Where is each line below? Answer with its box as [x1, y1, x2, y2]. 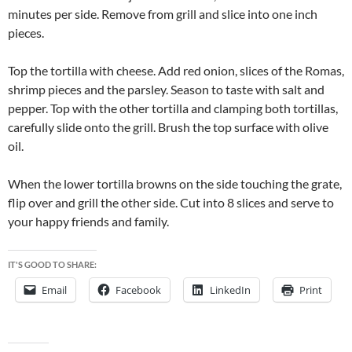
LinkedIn [210, 283, 251, 298]
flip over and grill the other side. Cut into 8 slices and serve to [8, 195, 334, 211]
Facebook [115, 283, 161, 298]
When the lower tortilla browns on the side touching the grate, [8, 176, 342, 192]
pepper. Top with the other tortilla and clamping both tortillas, [8, 101, 338, 116]
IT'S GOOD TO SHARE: [8, 259, 97, 270]
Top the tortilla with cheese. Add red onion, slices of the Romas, [8, 63, 344, 79]
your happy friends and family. [8, 214, 169, 229]
